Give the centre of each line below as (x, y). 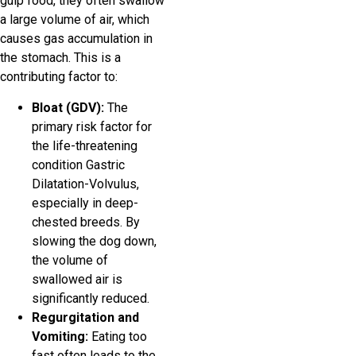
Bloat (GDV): (68, 107)
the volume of (70, 260)
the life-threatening (85, 145)
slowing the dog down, (94, 241)
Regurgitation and (85, 317)
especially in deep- (85, 203)
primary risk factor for (92, 126)
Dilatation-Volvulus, (85, 184)
